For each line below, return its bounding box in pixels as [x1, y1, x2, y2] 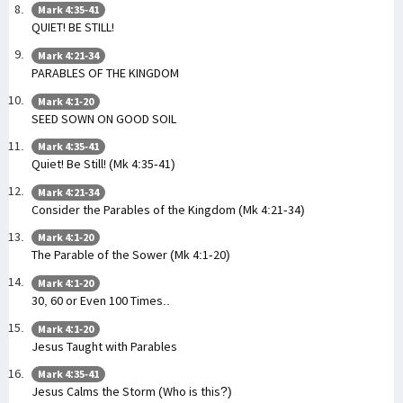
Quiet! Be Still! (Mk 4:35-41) [31, 156, 175, 173]
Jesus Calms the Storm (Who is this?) [31, 383, 232, 400]
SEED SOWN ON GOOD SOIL [31, 110, 176, 127]
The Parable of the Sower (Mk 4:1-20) [31, 246, 230, 264]
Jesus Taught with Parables [31, 337, 177, 354]
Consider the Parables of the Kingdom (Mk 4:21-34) [31, 201, 305, 218]
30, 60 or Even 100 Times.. [31, 292, 170, 309]
